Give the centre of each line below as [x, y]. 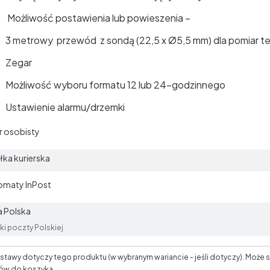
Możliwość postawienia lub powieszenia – [98, 18]
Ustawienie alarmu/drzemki [65, 107]
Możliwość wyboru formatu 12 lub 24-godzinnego [115, 85]
